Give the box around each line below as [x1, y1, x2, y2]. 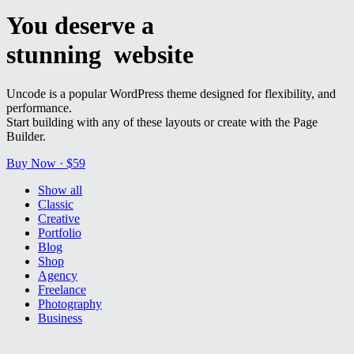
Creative [38, 211, 80, 225]
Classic [38, 197, 73, 211]
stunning [6, 40, 107, 70]
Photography [38, 296, 102, 311]
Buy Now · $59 [6, 156, 85, 170]
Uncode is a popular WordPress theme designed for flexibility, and [6, 86, 336, 100]
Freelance [38, 282, 86, 296]
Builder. [6, 129, 46, 143]
